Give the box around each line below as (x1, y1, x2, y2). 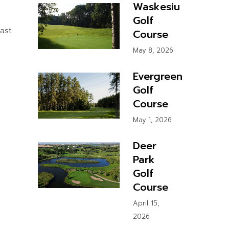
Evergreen (132, 68, 182, 84)
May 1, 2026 (132, 115, 172, 125)
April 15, (132, 198, 159, 208)
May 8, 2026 (132, 45, 173, 55)
